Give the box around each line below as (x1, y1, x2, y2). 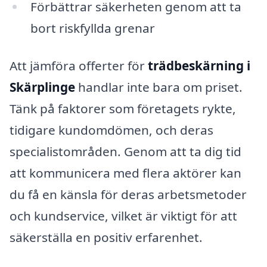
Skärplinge (10, 79, 75, 96)
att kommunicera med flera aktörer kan (10, 164, 241, 182)
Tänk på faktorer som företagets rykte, (10, 100, 236, 117)
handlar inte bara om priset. (75, 79, 243, 96)
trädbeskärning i (148, 57, 250, 74)
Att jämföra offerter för (10, 57, 148, 74)
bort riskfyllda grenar (30, 19, 155, 36)
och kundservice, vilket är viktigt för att (10, 207, 237, 225)
